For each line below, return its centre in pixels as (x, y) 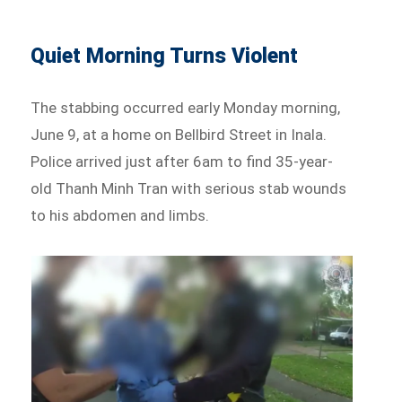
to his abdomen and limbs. (122, 216)
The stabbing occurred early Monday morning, (186, 108)
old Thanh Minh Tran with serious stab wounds (189, 189)
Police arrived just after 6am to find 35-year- (182, 162)
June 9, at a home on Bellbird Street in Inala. (179, 135)
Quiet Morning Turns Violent (165, 57)
